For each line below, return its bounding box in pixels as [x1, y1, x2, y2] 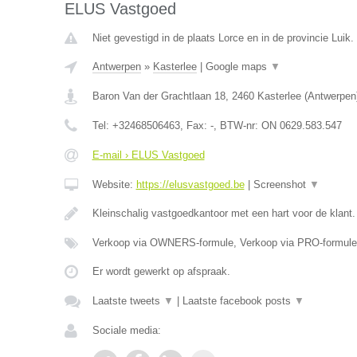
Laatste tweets [92, 295, 163, 307]
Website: [92, 178, 136, 190]
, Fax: [179, 120, 210, 131]
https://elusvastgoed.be [135, 178, 245, 190]
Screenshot [253, 178, 309, 190]
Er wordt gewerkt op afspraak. [92, 265, 230, 277]
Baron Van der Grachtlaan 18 [92, 90, 226, 102]
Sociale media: [92, 324, 161, 336]
